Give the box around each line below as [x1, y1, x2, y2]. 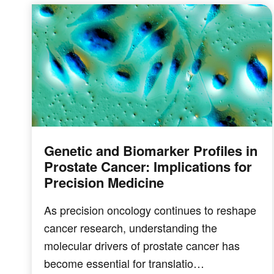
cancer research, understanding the [44, 219, 217, 235]
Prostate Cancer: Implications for [44, 156, 252, 176]
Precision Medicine [44, 172, 164, 192]
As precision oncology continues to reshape [44, 201, 256, 218]
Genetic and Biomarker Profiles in [44, 140, 257, 160]
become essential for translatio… [44, 254, 204, 271]
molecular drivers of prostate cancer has [44, 237, 240, 253]
